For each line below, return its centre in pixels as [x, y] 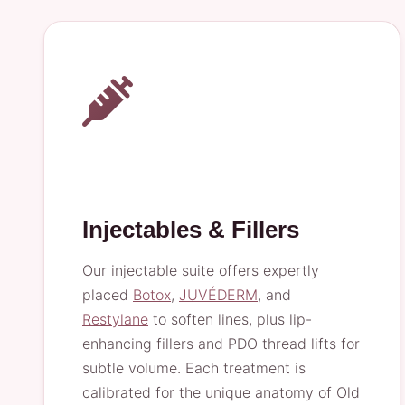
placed [108, 295]
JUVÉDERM [218, 295]
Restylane [115, 319]
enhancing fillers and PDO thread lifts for [221, 344]
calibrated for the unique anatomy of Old [221, 392]
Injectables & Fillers [191, 230]
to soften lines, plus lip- [230, 319]
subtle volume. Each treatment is [194, 368]
